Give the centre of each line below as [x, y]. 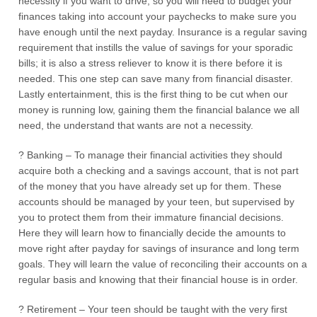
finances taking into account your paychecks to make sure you [158, 16]
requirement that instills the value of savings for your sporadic [156, 47]
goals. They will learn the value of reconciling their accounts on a [163, 264]
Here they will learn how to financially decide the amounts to [152, 233]
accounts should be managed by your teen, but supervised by [157, 202]
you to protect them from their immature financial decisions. [151, 217]
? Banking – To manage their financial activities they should [151, 155]
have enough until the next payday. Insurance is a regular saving [163, 32]
